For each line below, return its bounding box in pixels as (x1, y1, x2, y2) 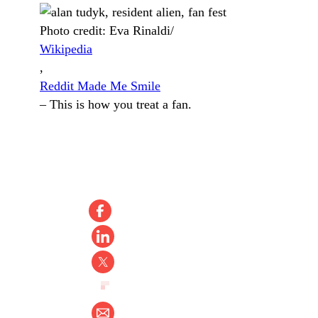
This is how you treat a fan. (50, 97, 192, 111)
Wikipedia (40, 41, 92, 56)
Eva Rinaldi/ (109, 23, 174, 38)
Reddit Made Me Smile (40, 78, 160, 93)
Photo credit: (40, 23, 109, 38)
